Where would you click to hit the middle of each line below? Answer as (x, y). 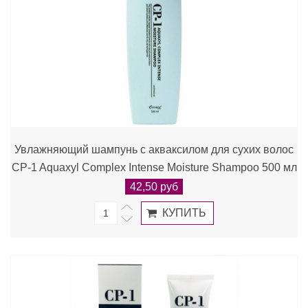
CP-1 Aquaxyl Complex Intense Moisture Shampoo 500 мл (154, 167)
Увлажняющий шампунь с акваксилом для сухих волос (154, 150)
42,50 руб (154, 187)
